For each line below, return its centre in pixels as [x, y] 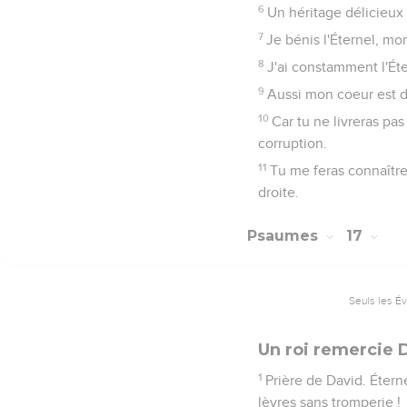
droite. [278, 192]
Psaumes [285, 236]
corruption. [293, 143]
